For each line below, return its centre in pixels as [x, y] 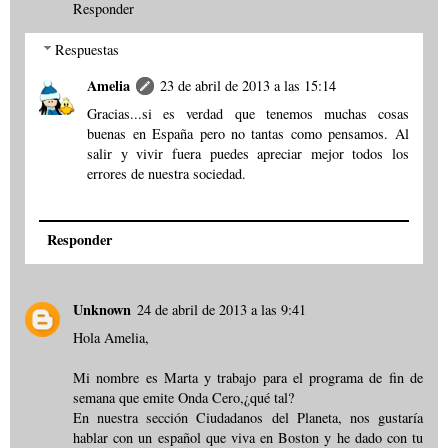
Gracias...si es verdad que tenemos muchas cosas [248, 114]
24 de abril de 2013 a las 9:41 [221, 309]
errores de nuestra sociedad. [167, 174]
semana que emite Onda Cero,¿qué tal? [183, 397]
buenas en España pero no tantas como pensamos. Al [248, 134]
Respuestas [87, 50]
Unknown [102, 309]
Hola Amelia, [111, 337]
